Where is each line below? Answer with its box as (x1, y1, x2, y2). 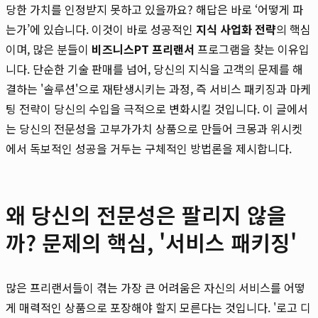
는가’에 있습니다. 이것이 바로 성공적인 (6, 20, 196, 38)
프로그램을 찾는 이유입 (194, 40, 309, 57)
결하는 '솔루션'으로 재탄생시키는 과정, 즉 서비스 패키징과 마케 (6, 79, 311, 97)
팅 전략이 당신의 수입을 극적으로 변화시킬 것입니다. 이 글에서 (6, 99, 308, 117)
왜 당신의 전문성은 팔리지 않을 (6, 198, 287, 230)
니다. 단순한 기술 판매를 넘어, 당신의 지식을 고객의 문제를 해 (6, 60, 303, 77)
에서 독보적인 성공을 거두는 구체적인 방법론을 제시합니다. (6, 139, 292, 157)
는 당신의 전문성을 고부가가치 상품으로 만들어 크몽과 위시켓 (6, 119, 302, 137)
